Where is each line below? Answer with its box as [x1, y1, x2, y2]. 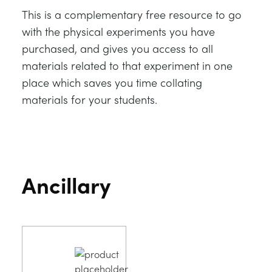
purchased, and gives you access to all [22, 41, 213, 56]
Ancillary [22, 169, 110, 200]
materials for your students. [22, 92, 157, 107]
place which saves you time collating [22, 75, 202, 90]
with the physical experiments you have [22, 24, 215, 39]
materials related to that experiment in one [22, 58, 233, 73]
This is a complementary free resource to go [22, 7, 242, 22]
